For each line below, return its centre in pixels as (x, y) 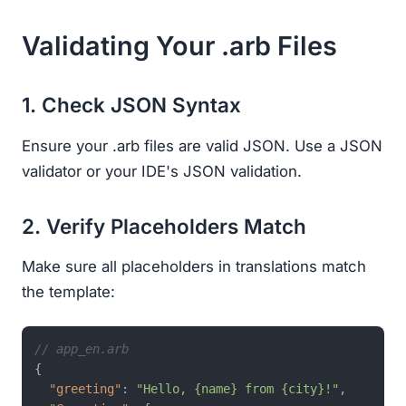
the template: (68, 292)
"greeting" (85, 389)
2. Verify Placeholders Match (164, 226)
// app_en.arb (82, 349)
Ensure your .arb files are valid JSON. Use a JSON (202, 145)
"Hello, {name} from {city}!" (237, 389)
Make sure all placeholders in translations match (194, 267)
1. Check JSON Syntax (131, 104)
